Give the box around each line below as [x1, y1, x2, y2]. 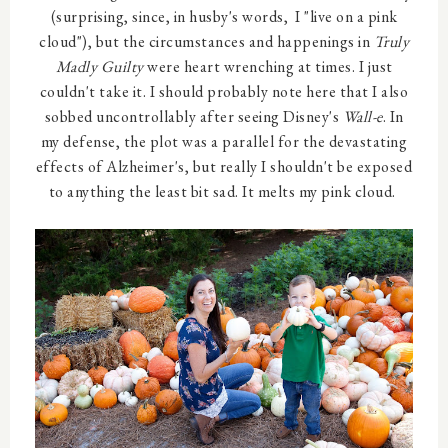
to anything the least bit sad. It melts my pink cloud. [48, 181, 400, 203]
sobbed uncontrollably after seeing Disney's [44, 106, 343, 128]
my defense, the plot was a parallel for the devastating [40, 131, 408, 153]
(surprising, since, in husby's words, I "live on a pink [50, 6, 398, 28]
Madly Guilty [55, 56, 144, 78]
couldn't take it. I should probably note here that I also [39, 81, 409, 103]
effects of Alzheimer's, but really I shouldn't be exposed [35, 156, 413, 178]
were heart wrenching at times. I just [143, 56, 393, 78]
